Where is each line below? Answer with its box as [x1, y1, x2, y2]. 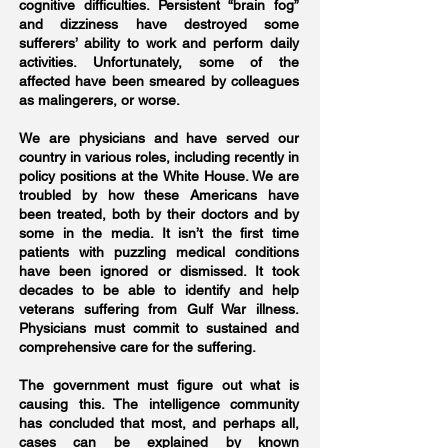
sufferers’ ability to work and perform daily [19, 35, 299, 51]
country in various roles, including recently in [19, 149, 299, 165]
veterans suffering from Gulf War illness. [19, 301, 299, 317]
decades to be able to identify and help [19, 282, 299, 298]
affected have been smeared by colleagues [19, 73, 299, 89]
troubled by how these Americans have [19, 187, 299, 203]
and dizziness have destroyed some [19, 16, 299, 32]
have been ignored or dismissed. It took [19, 263, 299, 279]
